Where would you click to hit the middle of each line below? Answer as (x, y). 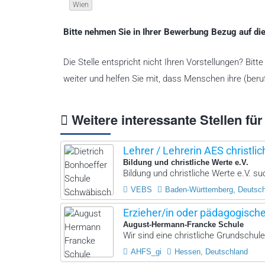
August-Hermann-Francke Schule (184, 225)
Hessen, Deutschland (211, 252)
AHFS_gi (146, 252)
